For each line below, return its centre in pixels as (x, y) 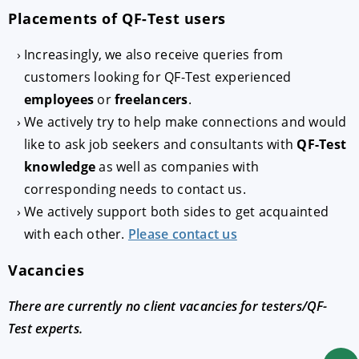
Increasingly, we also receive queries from (154, 55)
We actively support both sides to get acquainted (177, 212)
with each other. (76, 234)
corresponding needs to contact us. (135, 190)
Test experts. (45, 329)
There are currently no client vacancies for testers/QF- (168, 307)
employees (59, 100)
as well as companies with (177, 167)
